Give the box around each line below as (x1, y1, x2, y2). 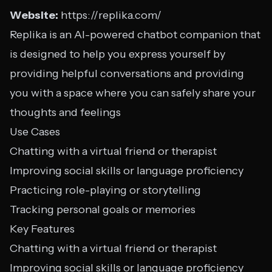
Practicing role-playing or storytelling (10, 183, 201, 197)
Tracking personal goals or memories (10, 203, 195, 216)
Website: (10, 8, 58, 22)
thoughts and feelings (10, 106, 121, 119)
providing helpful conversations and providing (10, 67, 244, 80)
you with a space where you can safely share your (10, 86, 256, 100)
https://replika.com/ (61, 8, 161, 22)
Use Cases (10, 125, 60, 138)
